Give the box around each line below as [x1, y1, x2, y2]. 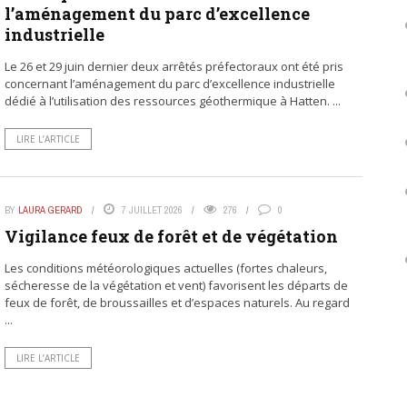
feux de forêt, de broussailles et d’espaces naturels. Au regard [4, 294, 350, 312]
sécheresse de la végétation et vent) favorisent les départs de [4, 277, 348, 294]
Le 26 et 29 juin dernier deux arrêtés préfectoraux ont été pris [4, 58, 343, 75]
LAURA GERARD [17, 203, 83, 217]
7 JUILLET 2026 [121, 203, 183, 217]
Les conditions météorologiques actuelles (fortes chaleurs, [4, 260, 327, 277]
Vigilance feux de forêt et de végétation [4, 225, 338, 248]
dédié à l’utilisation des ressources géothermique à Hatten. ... [4, 93, 341, 110]
